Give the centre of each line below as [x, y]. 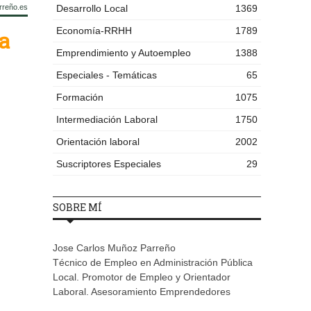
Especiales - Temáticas [107, 75]
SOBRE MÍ [77, 208]
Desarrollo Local [92, 9]
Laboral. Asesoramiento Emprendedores [142, 292]
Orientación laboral [98, 142]
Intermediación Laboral [107, 120]
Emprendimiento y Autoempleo [124, 53]
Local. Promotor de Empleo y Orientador [142, 277]
